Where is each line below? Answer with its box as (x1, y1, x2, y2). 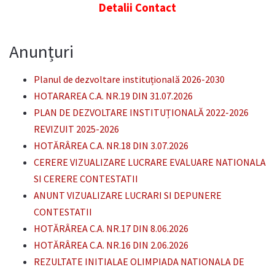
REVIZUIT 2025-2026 (34, 122, 119, 135)
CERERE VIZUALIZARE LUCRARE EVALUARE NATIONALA (34, 155, 266, 168)
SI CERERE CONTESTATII (34, 172, 138, 185)
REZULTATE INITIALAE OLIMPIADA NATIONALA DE (34, 255, 244, 268)
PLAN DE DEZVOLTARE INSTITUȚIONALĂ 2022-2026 (34, 106, 249, 118)
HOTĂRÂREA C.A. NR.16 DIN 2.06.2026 (34, 238, 188, 251)
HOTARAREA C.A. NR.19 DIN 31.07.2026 (34, 89, 193, 102)
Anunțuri (9, 40, 74, 63)
